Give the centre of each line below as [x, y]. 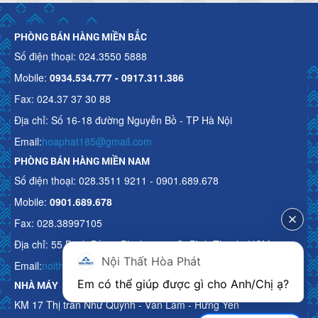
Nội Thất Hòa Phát [151, 261]
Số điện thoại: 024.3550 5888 [81, 56]
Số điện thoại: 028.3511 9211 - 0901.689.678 [116, 180]
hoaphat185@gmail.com [97, 141]
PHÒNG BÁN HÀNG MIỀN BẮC [81, 36]
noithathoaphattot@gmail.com [109, 265]
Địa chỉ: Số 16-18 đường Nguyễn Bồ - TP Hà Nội [123, 120]
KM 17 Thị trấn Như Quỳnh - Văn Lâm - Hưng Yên [127, 304]
